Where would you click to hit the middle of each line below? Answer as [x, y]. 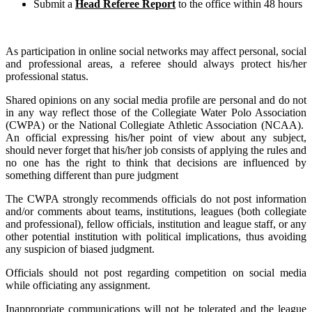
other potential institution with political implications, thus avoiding [156, 236]
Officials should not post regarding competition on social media [156, 272]
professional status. [47, 76]
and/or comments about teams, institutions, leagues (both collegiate [156, 211]
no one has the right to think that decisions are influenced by [156, 162]
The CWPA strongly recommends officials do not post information [156, 198]
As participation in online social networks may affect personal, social [156, 51]
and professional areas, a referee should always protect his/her [156, 63]
